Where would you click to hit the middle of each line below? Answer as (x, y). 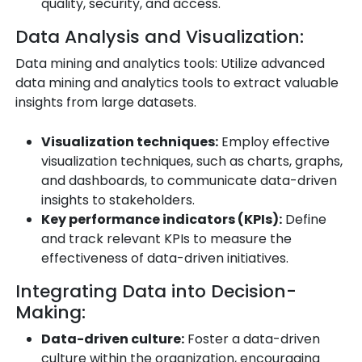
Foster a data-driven (252, 339)
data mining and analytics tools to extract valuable (177, 82)
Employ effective (274, 141)
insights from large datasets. (106, 102)
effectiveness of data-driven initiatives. (165, 258)
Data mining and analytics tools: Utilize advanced (170, 63)
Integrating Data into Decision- (156, 291)
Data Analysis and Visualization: (160, 36)
